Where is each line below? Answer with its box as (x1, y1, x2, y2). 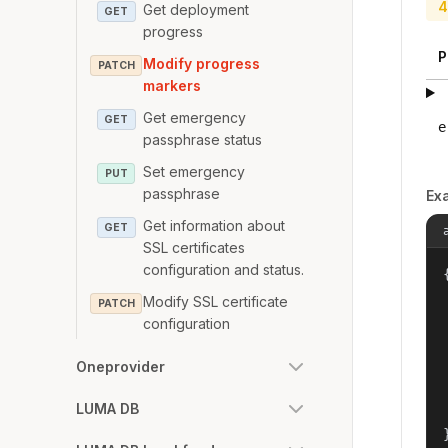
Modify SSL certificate (143, 292, 289, 310)
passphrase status (143, 130, 263, 148)
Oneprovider (76, 357, 165, 375)
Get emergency (143, 108, 247, 126)
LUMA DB (76, 399, 139, 417)
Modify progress (143, 54, 261, 72)
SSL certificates (143, 238, 246, 256)
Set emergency (143, 162, 246, 180)
